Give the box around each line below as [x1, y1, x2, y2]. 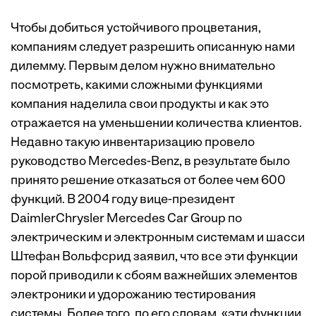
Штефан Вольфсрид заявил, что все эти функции [11, 250, 298, 264]
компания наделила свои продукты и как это [11, 98, 269, 111]
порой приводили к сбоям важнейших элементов [11, 269, 298, 283]
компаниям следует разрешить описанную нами [11, 41, 295, 54]
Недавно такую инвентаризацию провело [11, 136, 255, 150]
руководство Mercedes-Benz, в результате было [11, 155, 290, 169]
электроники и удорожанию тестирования [11, 288, 256, 302]
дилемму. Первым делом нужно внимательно [11, 60, 275, 73]
